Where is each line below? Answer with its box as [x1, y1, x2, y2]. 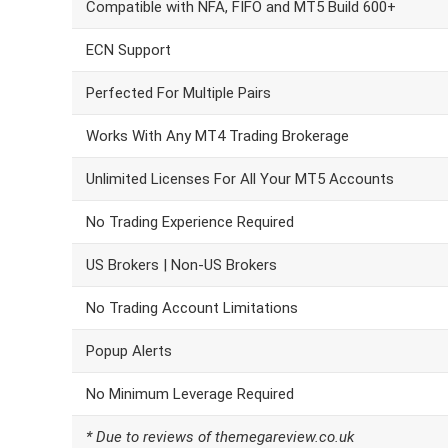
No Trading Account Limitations [86, 299, 298, 317]
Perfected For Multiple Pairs [86, 84, 271, 102]
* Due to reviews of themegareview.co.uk [86, 428, 354, 446]
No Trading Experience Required [86, 213, 294, 231]
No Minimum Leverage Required [86, 385, 294, 403]
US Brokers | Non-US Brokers [86, 256, 277, 274]
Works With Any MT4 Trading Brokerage [86, 127, 349, 145]
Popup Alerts [86, 342, 172, 360]
